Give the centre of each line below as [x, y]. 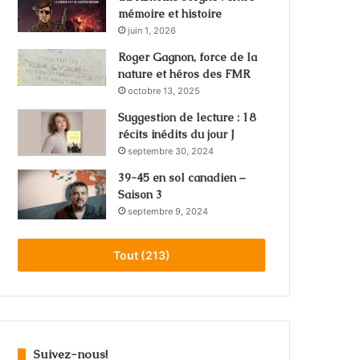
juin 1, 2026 [152, 31]
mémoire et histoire [170, 14]
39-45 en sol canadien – [182, 178]
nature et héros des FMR [184, 74]
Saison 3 [141, 195]
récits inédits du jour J [177, 135]
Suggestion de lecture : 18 [187, 118]
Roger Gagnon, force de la [188, 57]
